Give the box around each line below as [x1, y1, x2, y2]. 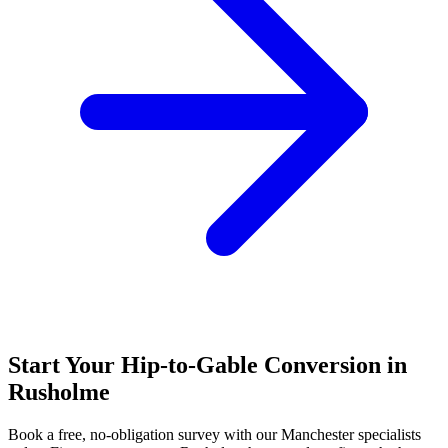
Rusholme [8, 378, 110, 405]
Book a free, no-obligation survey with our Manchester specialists [8, 425, 421, 443]
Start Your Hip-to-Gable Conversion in [8, 351, 407, 378]
